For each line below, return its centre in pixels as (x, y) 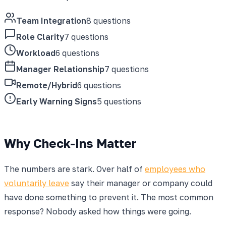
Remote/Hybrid (47, 85)
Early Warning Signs (56, 101)
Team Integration (51, 20)
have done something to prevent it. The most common (109, 197)
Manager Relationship (60, 69)
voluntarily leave (37, 183)
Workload (36, 53)
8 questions (108, 20)
